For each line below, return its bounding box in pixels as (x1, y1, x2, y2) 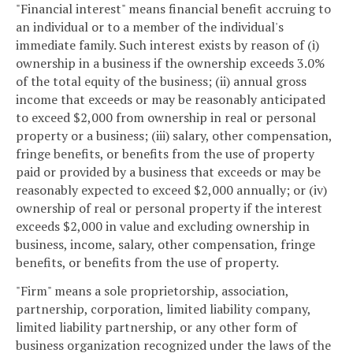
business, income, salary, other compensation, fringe (16, 236, 315, 254)
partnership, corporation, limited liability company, (16, 300, 310, 318)
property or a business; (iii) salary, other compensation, (16, 127, 332, 145)
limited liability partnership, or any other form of (16, 318, 297, 336)
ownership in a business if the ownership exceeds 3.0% (16, 54, 325, 72)
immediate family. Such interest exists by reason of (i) (16, 36, 319, 54)
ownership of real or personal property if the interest (16, 199, 322, 217)
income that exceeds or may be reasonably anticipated (16, 91, 325, 109)
